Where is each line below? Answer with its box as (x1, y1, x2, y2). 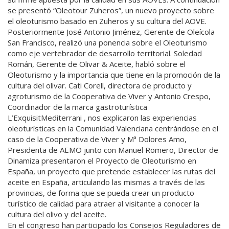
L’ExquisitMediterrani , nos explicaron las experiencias (8, 112, 197, 123)
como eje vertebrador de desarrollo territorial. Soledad (8, 48, 202, 59)
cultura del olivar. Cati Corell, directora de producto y (8, 80, 192, 91)
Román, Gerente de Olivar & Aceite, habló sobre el (8, 59, 186, 70)
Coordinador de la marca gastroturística (8, 102, 147, 112)
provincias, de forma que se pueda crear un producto (8, 188, 194, 198)
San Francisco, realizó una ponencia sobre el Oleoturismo (8, 37, 207, 48)
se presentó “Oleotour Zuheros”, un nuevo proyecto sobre (8, 5, 214, 16)
